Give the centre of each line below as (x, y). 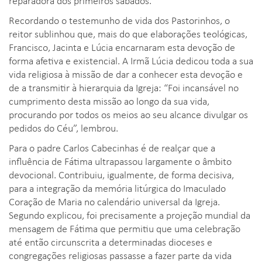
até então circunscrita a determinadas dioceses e (111, 241)
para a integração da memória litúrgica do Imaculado (117, 187)
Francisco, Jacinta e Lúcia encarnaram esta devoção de (122, 46)
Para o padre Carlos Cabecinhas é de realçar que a (112, 147)
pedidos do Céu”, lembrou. (63, 127)
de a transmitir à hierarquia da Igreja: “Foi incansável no (124, 87)
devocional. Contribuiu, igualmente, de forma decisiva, (121, 174)
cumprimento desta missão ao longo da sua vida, (109, 100)
